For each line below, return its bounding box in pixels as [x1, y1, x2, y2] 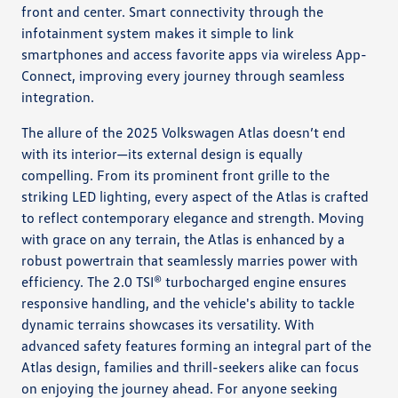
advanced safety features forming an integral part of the [21, 336, 372, 354]
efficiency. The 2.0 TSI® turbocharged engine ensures [21, 272, 347, 291]
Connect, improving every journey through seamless [21, 66, 346, 84]
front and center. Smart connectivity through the [21, 2, 324, 20]
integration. [21, 87, 95, 106]
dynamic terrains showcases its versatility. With [21, 314, 315, 333]
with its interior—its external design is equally [21, 144, 304, 163]
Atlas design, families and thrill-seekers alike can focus [21, 357, 360, 376]
